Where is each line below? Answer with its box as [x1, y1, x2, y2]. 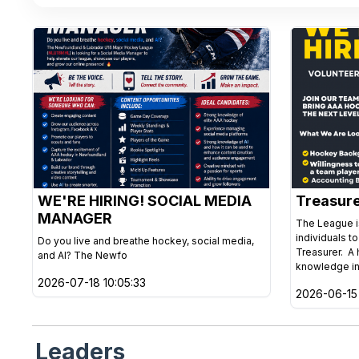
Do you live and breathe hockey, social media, [38, 235, 254, 247]
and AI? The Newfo [38, 249, 127, 261]
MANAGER [38, 210, 112, 227]
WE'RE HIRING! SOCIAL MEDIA [38, 192, 252, 209]
